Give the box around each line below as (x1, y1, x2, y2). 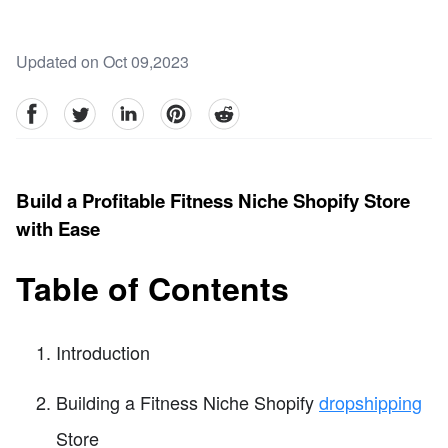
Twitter (63, 97, 109, 121)
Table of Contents (16, 265, 289, 312)
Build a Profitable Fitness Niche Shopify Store (16, 186, 410, 214)
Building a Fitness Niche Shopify (56, 388, 319, 415)
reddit (207, 97, 247, 121)
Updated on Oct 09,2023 (16, 50, 189, 74)
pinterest (159, 97, 220, 121)
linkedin (111, 97, 167, 121)
